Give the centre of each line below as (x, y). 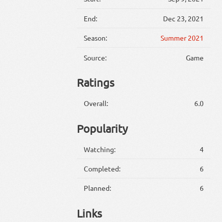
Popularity (102, 128)
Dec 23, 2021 (183, 18)
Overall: (96, 103)
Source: (95, 57)
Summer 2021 (182, 38)
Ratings (95, 83)
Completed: (102, 169)
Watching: (100, 149)
